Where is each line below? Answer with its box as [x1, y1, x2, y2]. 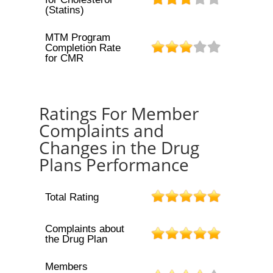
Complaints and [39, 119, 164, 142]
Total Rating [44, 191, 99, 203]
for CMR [44, 52, 83, 64]
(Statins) [44, 4, 84, 16]
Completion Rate [44, 42, 121, 54]
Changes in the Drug [39, 136, 199, 159]
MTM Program [44, 32, 110, 43]
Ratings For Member [39, 102, 199, 125]
